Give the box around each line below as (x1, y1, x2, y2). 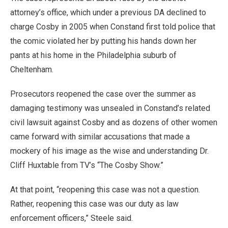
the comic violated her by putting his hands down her (10, 36, 196, 46)
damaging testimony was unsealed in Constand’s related (10, 103, 210, 113)
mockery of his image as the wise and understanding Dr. (10, 146, 209, 156)
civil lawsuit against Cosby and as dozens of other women (10, 118, 217, 127)
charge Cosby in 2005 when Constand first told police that (10, 22, 215, 32)
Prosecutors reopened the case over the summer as (10, 89, 196, 99)
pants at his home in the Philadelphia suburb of (10, 50, 177, 60)
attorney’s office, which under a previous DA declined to (10, 8, 206, 17)
